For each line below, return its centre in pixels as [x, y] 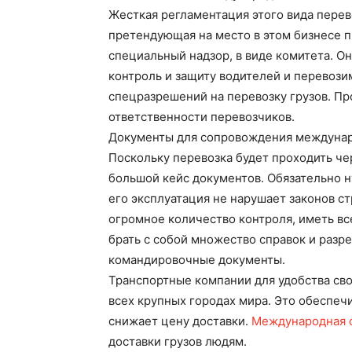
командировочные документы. [197, 260]
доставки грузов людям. [178, 341]
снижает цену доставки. [180, 321]
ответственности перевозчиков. [202, 117]
